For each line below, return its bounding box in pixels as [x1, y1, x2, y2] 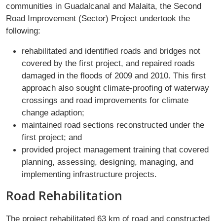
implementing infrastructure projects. [22, 169, 157, 179]
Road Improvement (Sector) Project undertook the [6, 13, 190, 23]
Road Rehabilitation [6, 186, 128, 204]
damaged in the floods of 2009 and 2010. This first [22, 70, 206, 80]
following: [6, 25, 40, 36]
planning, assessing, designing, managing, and [22, 156, 193, 167]
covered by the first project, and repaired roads [22, 58, 195, 68]
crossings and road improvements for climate [22, 95, 188, 105]
